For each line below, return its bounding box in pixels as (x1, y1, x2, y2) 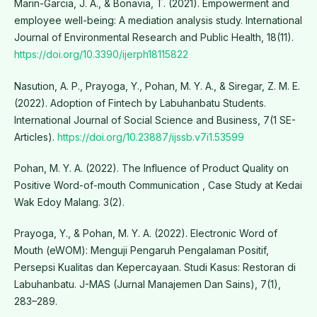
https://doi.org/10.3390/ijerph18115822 (13, 48, 188, 61)
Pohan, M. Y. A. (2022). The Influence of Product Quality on (13, 161, 289, 174)
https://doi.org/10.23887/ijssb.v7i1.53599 (57, 130, 244, 143)
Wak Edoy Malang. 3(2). (13, 195, 125, 208)
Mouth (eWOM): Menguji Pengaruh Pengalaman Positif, (13, 243, 269, 256)
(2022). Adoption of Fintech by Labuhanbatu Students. (13, 96, 266, 109)
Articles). (13, 130, 57, 143)
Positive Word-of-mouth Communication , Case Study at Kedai (13, 178, 302, 191)
